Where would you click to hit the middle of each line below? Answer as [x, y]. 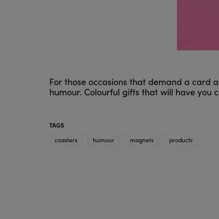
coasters [66, 140]
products [181, 140]
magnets [142, 140]
